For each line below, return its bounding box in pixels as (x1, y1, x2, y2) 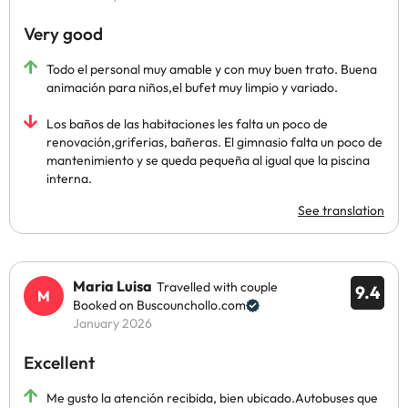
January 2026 (73, 315, 152, 331)
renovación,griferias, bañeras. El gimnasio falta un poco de (46, 134, 382, 150)
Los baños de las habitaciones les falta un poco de (46, 116, 328, 132)
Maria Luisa (73, 277, 152, 295)
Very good (24, 23, 103, 45)
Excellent (24, 352, 95, 373)
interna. (46, 170, 92, 187)
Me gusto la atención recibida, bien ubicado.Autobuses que (46, 390, 378, 406)
